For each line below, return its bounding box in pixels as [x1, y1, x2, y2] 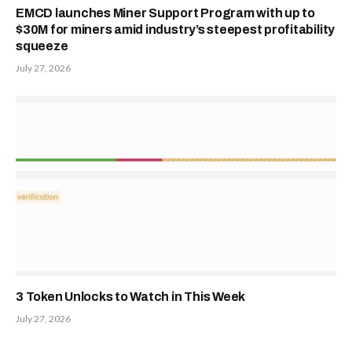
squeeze [16, 38, 68, 53]
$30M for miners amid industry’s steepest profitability [16, 22, 335, 36]
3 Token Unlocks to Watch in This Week [16, 290, 246, 304]
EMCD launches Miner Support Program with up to [16, 5, 315, 20]
